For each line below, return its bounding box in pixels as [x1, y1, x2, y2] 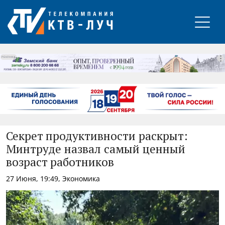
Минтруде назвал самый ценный [6, 144, 185, 156]
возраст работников [6, 157, 114, 169]
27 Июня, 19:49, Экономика [6, 173, 100, 183]
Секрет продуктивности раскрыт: [6, 131, 188, 143]
